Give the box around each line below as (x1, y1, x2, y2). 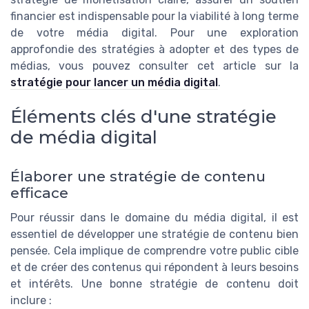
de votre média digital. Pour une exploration (10, 26, 299, 40)
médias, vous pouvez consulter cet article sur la (10, 59, 299, 73)
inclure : (10, 293, 52, 307)
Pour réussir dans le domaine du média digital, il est (10, 210, 299, 224)
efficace (10, 183, 68, 201)
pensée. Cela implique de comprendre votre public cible (10, 243, 299, 257)
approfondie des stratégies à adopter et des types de (10, 43, 299, 57)
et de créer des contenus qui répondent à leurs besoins (10, 260, 299, 274)
